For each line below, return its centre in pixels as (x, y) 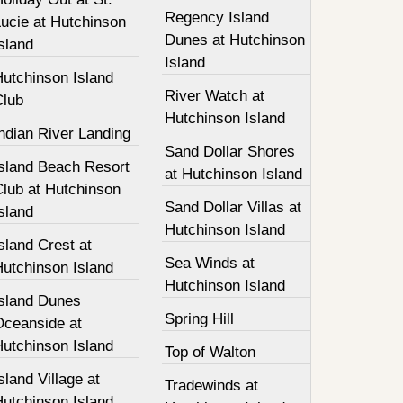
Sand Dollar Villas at (233, 207)
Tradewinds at (212, 385)
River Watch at (215, 96)
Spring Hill (200, 319)
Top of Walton (210, 352)
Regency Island (217, 18)
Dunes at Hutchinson (235, 40)
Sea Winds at (210, 263)
